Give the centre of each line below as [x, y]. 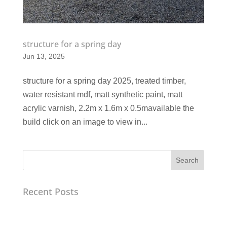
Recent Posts [50, 192]
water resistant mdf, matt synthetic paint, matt [102, 95]
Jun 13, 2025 [44, 56]
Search [187, 160]
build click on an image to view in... [85, 122]
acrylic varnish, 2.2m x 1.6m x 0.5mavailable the [108, 108]
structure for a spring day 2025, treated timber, [104, 81]
